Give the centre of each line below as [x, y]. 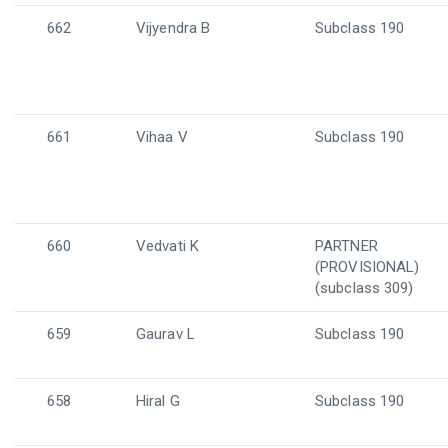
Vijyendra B [173, 28]
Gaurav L [165, 334]
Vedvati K [167, 246]
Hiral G [158, 401]
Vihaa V [162, 137]
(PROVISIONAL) [367, 267]
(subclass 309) [364, 288]
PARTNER [346, 246]
